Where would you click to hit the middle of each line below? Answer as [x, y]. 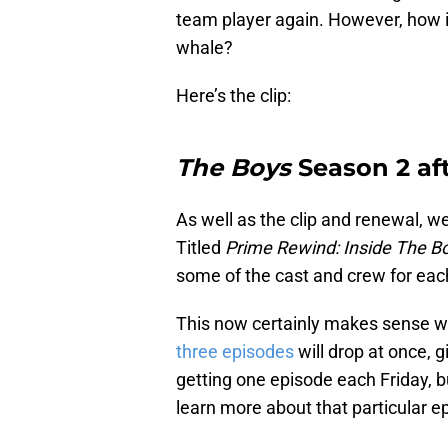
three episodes [235, 352]
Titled [200, 248]
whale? [204, 48]
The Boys [233, 168]
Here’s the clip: [233, 96]
